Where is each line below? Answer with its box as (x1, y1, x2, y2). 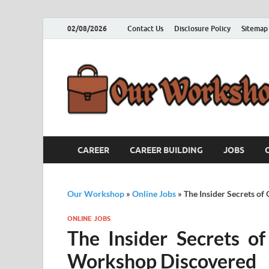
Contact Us (127, 23, 163, 33)
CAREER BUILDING (130, 145, 203, 155)
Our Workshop (67, 189, 124, 199)
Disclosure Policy (174, 23, 231, 33)
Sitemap (241, 23, 268, 33)
